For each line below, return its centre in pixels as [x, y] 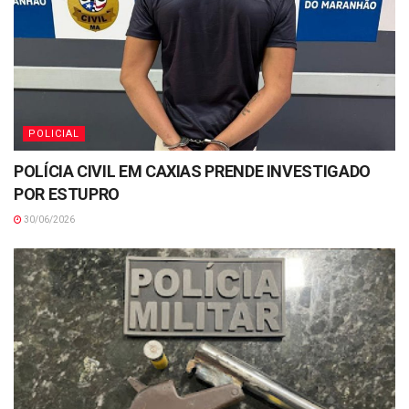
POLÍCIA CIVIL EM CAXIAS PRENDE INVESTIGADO [192, 172]
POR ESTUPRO [67, 194]
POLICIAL [54, 134]
